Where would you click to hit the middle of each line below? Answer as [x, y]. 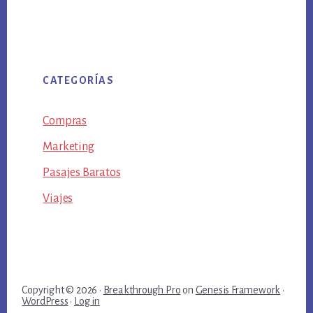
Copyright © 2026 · [63, 290]
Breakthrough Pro [142, 290]
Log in [87, 301]
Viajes [58, 198]
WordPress [45, 301]
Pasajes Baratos [82, 172]
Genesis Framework [238, 290]
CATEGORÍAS [79, 80]
